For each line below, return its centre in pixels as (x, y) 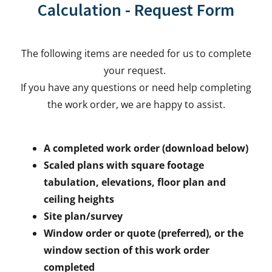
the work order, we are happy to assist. (136, 104)
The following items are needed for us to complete (136, 53)
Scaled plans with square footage (124, 165)
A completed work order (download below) (146, 148)
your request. (136, 70)
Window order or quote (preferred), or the (144, 233)
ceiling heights (79, 199)
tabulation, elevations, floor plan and (135, 182)
